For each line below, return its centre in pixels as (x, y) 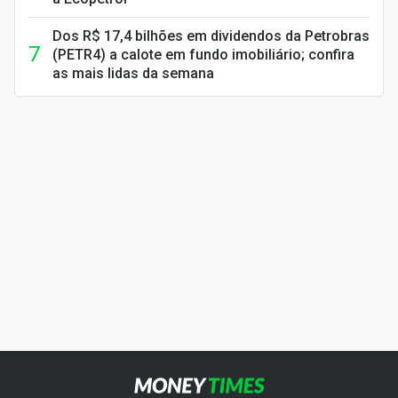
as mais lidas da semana (133, 73)
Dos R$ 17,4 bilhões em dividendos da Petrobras (211, 36)
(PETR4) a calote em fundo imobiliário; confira (203, 55)
